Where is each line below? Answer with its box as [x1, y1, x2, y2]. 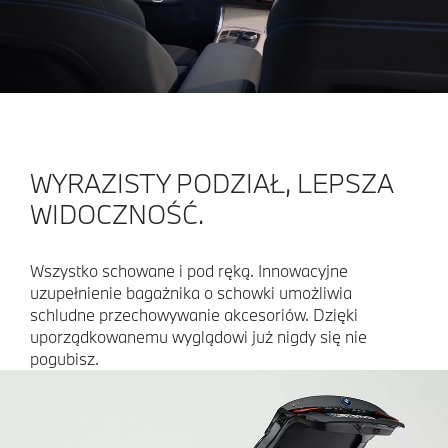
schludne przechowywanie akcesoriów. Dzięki [30, 303, 358, 325]
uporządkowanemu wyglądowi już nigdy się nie [30, 325, 367, 347]
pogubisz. [30, 347, 99, 369]
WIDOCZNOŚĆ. [30, 196, 204, 231]
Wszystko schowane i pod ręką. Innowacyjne [30, 259, 348, 281]
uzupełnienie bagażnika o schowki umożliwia [30, 281, 352, 303]
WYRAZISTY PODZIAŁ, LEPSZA [30, 165, 394, 200]
